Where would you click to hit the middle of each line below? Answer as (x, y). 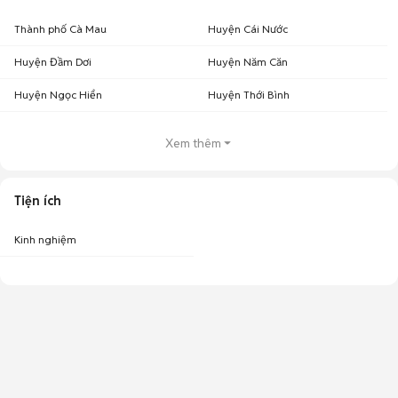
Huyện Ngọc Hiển (58, 95)
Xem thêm (193, 143)
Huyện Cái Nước (248, 29)
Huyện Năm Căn (248, 62)
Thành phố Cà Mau (60, 29)
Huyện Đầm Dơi (53, 62)
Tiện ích (38, 201)
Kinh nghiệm (45, 239)
